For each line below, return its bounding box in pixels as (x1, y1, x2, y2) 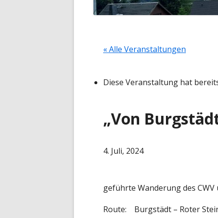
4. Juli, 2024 (103, 145, 144, 157)
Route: (103, 204, 127, 215)
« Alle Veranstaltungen (103, 44, 186, 55)
